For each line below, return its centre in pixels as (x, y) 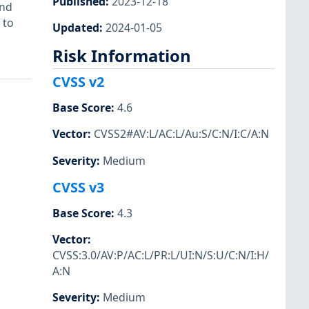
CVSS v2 (78, 82)
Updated (76, 27)
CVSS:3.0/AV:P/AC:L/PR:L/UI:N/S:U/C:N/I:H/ (161, 255)
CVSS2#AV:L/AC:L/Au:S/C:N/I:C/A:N (181, 134)
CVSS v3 (78, 187)
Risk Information (122, 56)
